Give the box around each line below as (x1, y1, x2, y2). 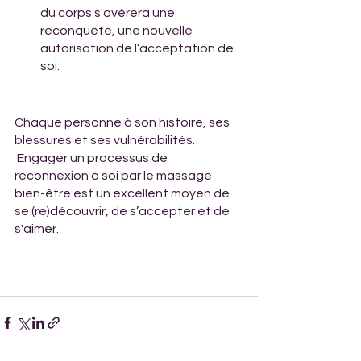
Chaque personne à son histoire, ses (15, 115, 232, 129)
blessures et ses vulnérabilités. (15, 133, 195, 147)
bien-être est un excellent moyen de (15, 186, 232, 200)
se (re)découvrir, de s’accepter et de (15, 204, 232, 218)
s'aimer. (15, 222, 61, 235)
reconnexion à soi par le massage (15, 168, 214, 182)
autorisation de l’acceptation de (40, 41, 236, 55)
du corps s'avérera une (40, 6, 177, 19)
